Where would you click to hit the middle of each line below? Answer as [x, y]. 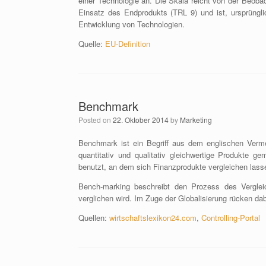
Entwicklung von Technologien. [132, 24]
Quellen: [94, 218]
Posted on [96, 120]
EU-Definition [128, 44]
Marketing [196, 120]
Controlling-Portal [231, 218]
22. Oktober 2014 [141, 120]
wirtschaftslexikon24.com [153, 218]
